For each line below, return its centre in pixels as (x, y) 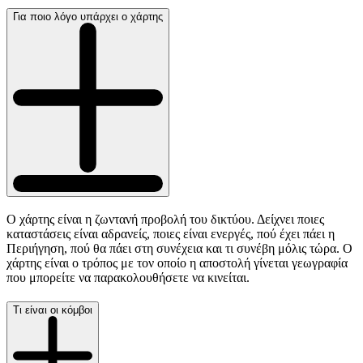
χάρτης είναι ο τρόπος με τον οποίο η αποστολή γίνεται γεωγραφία (177, 263)
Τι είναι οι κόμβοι (53, 310)
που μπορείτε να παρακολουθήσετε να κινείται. (128, 277)
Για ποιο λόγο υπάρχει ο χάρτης (88, 17)
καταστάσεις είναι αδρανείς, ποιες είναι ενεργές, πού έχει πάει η (171, 233)
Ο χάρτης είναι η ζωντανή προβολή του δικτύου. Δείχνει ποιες (165, 219)
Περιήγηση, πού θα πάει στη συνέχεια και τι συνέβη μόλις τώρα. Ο (179, 248)
